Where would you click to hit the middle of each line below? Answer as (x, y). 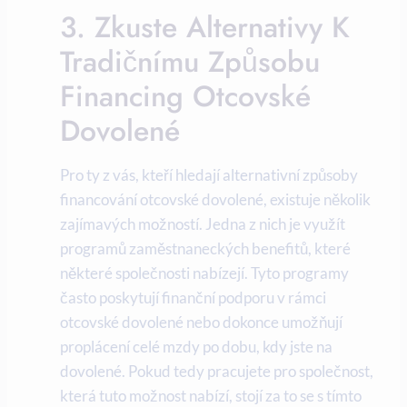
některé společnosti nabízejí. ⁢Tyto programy (204, 273)
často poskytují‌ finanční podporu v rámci (193, 298)
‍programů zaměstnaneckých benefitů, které (205, 249)
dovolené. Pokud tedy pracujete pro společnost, (217, 372)
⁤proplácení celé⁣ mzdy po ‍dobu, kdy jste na (196, 347)
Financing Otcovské (185, 97)
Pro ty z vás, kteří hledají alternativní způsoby (209, 175)
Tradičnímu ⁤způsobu (190, 62)
